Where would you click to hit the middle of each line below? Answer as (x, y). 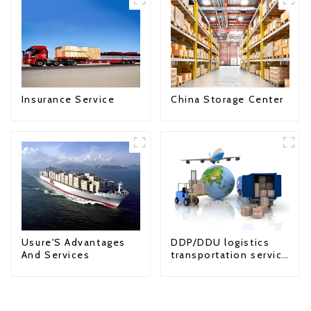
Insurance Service (68, 100)
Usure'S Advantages (73, 243)
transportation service (229, 255)
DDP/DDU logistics (220, 243)
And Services (56, 255)
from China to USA (220, 268)
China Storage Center (227, 100)
